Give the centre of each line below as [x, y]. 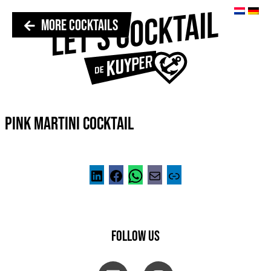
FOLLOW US [135, 236]
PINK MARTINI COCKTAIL [69, 124]
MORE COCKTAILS [80, 26]
